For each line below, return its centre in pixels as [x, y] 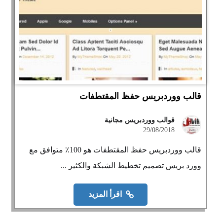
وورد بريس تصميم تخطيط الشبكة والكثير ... [131, 166]
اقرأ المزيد [105, 194]
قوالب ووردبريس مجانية [139, 120]
